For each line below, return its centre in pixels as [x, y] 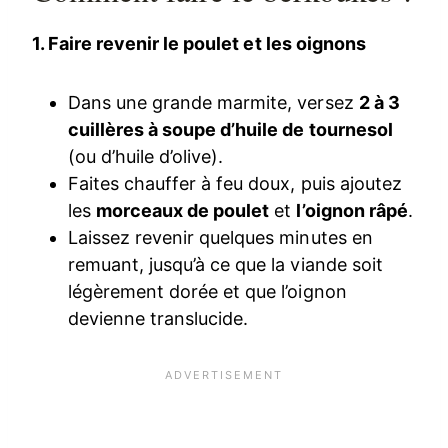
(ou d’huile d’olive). [146, 156]
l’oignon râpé [352, 210]
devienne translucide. [158, 318]
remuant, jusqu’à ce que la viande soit [225, 264]
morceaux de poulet [183, 210]
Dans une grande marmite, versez [213, 102]
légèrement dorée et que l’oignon [207, 291]
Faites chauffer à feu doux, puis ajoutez [235, 183]
